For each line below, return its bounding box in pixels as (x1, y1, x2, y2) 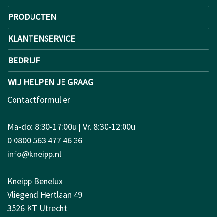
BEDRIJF (8, 54, 40, 66)
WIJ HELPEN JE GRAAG (8, 76, 93, 88)
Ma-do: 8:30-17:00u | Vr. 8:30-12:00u (7, 121, 135, 132)
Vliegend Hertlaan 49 (7, 188, 82, 200)
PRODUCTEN (8, 11, 56, 22)
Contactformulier (7, 93, 70, 105)
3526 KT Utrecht (7, 202, 67, 214)
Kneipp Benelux (7, 175, 62, 186)
